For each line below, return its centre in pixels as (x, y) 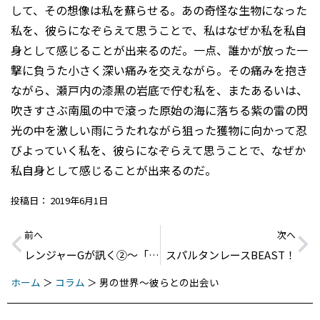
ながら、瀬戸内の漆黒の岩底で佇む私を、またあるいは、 (159, 90)
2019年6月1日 (79, 200)
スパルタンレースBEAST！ (231, 254)
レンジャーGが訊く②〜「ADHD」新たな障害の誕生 (154, 254)
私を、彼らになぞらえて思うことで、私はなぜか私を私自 (159, 30)
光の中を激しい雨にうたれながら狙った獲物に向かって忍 (159, 130)
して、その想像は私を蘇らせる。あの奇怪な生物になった (159, 10)
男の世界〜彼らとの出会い (159, 282)
